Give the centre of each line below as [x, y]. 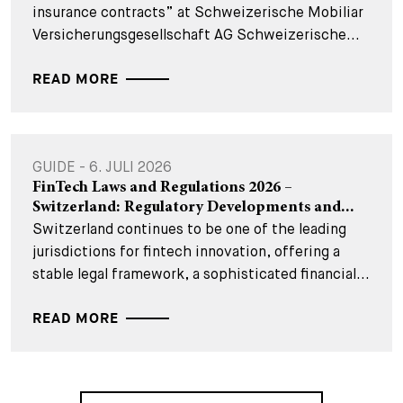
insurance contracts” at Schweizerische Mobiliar [198, 12]
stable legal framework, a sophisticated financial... [201, 274]
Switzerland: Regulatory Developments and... [193, 208]
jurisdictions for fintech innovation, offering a [186, 251]
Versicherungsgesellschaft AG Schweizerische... [196, 35]
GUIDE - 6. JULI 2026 [102, 167]
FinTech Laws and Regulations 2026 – [162, 188]
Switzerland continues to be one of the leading [189, 229]
